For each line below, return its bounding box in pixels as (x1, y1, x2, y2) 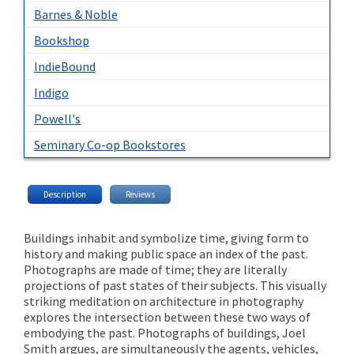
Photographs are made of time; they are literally (24, 262, 287, 278)
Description (43, 189, 86, 201)
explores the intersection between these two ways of (24, 309, 311, 326)
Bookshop (34, 32, 89, 49)
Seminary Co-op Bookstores (34, 137, 186, 153)
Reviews (126, 189, 155, 201)
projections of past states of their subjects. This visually (24, 277, 326, 294)
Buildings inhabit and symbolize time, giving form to (24, 230, 309, 247)
